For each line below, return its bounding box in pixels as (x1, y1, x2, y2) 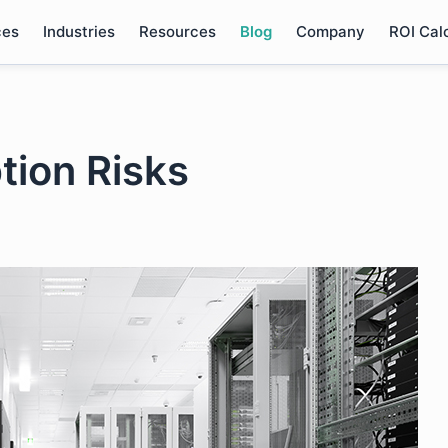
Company (295, 22, 365, 41)
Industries (42, 22, 115, 41)
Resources (138, 22, 216, 41)
